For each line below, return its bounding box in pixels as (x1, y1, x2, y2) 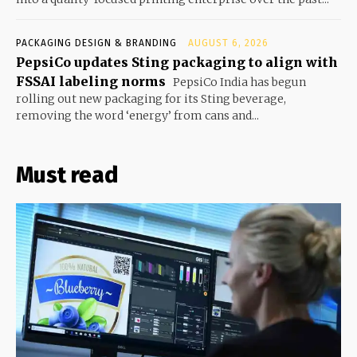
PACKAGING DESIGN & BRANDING (16, 37, 177, 49)
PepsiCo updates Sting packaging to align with (16, 54, 338, 71)
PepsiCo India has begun (171, 75, 306, 90)
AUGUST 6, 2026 (188, 37, 269, 49)
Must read (16, 162, 118, 189)
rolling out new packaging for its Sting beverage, (16, 92, 286, 107)
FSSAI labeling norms (16, 73, 166, 90)
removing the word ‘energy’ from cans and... (16, 108, 259, 124)
